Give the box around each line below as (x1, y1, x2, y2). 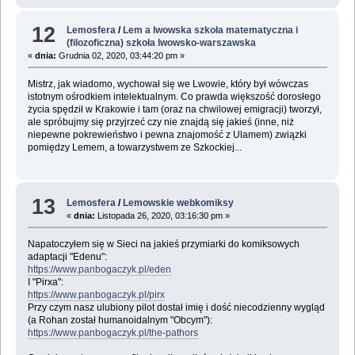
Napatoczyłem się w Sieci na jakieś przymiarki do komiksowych (27, 238, 300, 250)
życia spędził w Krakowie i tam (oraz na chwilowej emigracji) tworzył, (27, 104, 322, 116)
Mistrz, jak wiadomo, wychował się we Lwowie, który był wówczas (27, 78, 308, 90)
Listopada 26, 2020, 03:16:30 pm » (95, 210, 231, 220)
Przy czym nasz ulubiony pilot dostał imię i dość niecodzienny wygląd (27, 301, 325, 313)
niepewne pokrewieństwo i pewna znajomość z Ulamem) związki (27, 129, 307, 141)
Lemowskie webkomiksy (123, 197, 235, 208)
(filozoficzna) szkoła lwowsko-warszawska (67, 37, 257, 49)
